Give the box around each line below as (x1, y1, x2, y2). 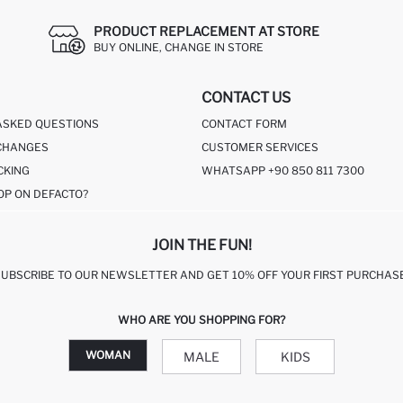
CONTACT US (201, 88, 291, 106)
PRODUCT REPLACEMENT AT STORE (93, 23, 319, 40)
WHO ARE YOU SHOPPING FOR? (118, 313, 285, 327)
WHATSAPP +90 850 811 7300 (201, 163, 364, 177)
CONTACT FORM (201, 116, 287, 130)
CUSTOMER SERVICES (201, 139, 318, 154)
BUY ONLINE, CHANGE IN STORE (93, 40, 264, 55)
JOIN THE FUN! (151, 237, 252, 255)
